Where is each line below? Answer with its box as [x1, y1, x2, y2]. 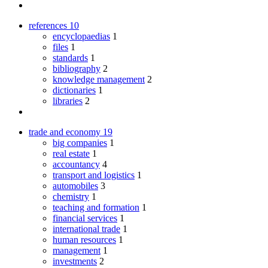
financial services [53, 212, 117, 223]
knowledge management [53, 74, 145, 84]
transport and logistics [53, 169, 135, 180]
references [29, 20, 69, 31]
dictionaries [53, 84, 96, 95]
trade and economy [29, 126, 103, 137]
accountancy [53, 159, 100, 169]
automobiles [53, 180, 98, 191]
